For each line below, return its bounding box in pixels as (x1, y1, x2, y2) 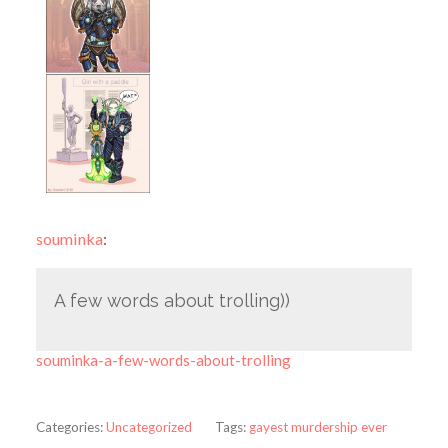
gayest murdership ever (248, 418, 387, 435)
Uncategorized (105, 418, 192, 435)
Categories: (35, 418, 103, 435)
